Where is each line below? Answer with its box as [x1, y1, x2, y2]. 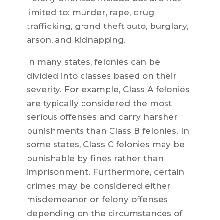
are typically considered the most [26, 98, 172, 109]
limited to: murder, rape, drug [26, 7, 154, 18]
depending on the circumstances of [26, 208, 182, 219]
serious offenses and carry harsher [26, 112, 178, 122]
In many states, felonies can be [26, 57, 160, 67]
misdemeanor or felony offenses [26, 194, 168, 205]
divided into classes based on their [26, 71, 177, 81]
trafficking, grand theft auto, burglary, [26, 21, 188, 31]
